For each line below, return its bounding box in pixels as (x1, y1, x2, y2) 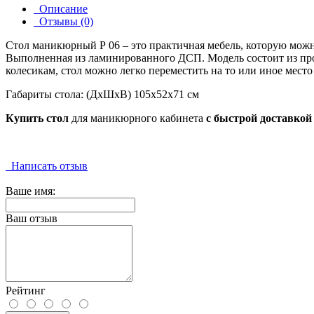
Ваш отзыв (6, 212, 57, 224)
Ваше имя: (6, 184, 55, 197)
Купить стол (6, 111, 69, 124)
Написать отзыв (6, 159, 88, 172)
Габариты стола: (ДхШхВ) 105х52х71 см (6, 88, 199, 100)
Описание (34, 2, 88, 15)
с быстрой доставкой (206, 111, 312, 124)
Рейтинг (6, 284, 46, 296)
